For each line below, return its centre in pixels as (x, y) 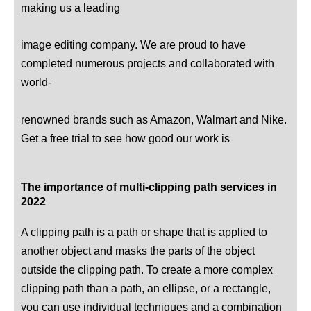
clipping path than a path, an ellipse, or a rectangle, (146, 288)
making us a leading (70, 8)
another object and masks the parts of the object (138, 250)
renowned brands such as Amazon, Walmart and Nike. (154, 119)
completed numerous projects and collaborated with (148, 64)
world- (36, 82)
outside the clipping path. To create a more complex (147, 269)
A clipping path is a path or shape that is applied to (144, 232)
